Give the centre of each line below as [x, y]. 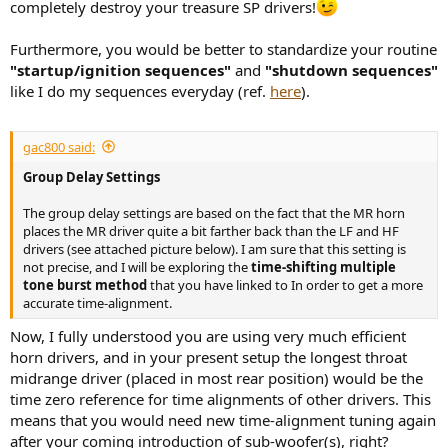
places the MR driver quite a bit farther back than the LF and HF [211, 230]
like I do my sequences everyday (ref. [140, 91]
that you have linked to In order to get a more [286, 284]
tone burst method [86, 284]
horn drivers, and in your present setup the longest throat [208, 357]
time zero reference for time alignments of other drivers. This [220, 399]
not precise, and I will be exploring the [137, 266]
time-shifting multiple [323, 266]
